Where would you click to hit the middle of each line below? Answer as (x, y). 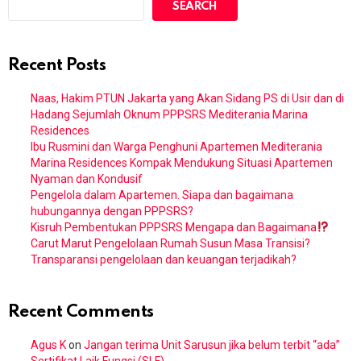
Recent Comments (81, 312)
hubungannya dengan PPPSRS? (112, 211)
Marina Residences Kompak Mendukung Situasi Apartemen (182, 162)
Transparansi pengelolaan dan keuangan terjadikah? (164, 259)
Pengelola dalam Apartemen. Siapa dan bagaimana (162, 195)
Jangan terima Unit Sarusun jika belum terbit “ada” (212, 344)
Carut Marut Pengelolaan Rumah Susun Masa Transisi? (170, 243)
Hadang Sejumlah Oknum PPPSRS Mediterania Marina (169, 114)
